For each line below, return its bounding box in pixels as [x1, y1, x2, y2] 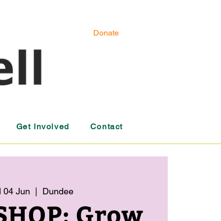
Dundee [42, 186, 74, 196]
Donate [93, 28, 119, 37]
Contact [90, 122, 123, 131]
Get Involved [16, 122, 70, 131]
